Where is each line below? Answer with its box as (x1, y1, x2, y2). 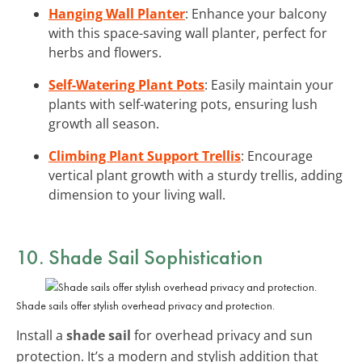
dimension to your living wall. (48, 185, 225, 204)
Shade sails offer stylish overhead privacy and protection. (16, 297, 275, 313)
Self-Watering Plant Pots (48, 75, 204, 94)
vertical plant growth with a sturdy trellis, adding (48, 166, 343, 184)
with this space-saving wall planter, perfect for (48, 23, 327, 42)
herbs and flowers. (48, 43, 162, 61)
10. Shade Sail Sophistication (16, 242, 263, 271)
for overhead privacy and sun (131, 326, 313, 344)
